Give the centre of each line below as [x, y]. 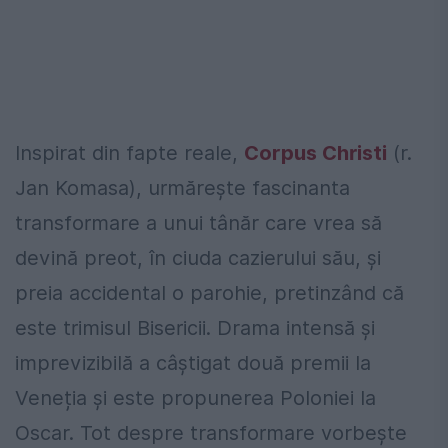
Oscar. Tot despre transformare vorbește [211, 432]
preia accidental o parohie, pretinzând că [209, 292]
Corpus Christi [315, 152]
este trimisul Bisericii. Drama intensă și [195, 327]
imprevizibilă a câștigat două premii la [193, 362]
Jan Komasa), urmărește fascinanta [182, 187]
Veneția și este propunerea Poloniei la [195, 397]
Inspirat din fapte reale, [129, 152]
